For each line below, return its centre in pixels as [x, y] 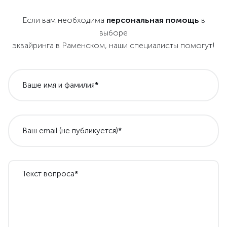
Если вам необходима [64, 20]
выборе [113, 33]
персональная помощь [153, 20]
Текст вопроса [48, 174]
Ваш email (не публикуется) [70, 131]
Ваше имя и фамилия [59, 85]
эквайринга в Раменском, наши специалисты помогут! [113, 45]
